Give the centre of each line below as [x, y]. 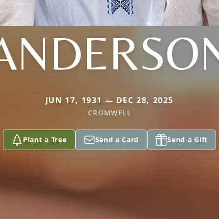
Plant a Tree [45, 140]
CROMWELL [109, 113]
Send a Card [117, 140]
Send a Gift [187, 140]
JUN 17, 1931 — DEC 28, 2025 [109, 100]
